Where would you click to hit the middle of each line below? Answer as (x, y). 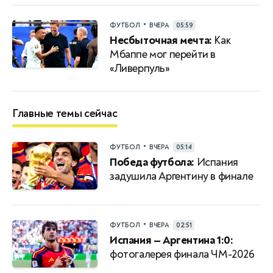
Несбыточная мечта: (161, 40)
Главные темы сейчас (65, 113)
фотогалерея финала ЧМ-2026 (182, 254)
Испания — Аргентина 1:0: (172, 240)
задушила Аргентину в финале (182, 176)
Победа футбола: (152, 162)
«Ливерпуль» (140, 68)
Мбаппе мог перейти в (163, 54)
